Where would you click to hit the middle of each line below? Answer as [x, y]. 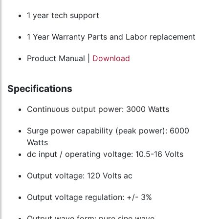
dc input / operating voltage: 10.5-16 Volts [105, 154]
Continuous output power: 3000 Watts [98, 109]
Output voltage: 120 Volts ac [80, 176]
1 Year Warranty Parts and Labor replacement [111, 37]
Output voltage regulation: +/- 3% [89, 197]
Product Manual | [60, 58]
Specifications [40, 89]
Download [111, 58]
